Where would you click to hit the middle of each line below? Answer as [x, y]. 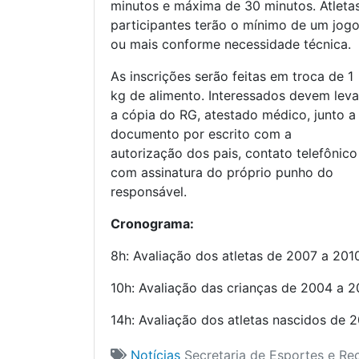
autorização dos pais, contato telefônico [234, 153]
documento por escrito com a [201, 134]
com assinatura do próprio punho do [222, 173]
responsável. [149, 192]
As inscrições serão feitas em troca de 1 [232, 77]
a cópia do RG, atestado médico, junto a [233, 115]
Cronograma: [152, 224]
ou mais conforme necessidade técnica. [231, 44]
